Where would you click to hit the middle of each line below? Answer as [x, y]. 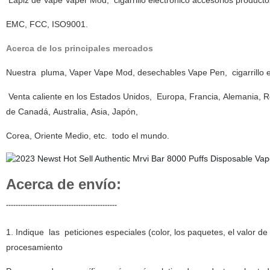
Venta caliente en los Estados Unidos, [80, 96]
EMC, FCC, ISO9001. [47, 24]
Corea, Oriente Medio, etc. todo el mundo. [87, 136]
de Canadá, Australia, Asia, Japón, [72, 111]
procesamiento [34, 247]
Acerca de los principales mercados [79, 48]
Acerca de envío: [63, 184]
